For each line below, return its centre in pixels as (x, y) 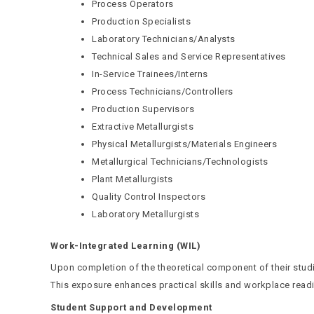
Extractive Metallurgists (143, 127)
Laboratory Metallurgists (145, 214)
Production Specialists (141, 21)
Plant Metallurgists (132, 179)
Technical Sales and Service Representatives (189, 56)
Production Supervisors (143, 109)
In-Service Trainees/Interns (150, 74)
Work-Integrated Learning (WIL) (125, 245)
